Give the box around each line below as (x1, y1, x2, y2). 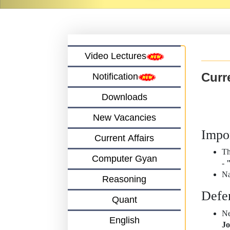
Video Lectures (84, 50, 146, 61)
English (109, 215, 140, 225)
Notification (92, 71, 138, 82)
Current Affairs (94, 132, 154, 143)
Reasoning (102, 174, 146, 184)
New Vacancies (92, 112, 156, 123)
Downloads (101, 91, 147, 102)
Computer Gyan (91, 153, 157, 164)
